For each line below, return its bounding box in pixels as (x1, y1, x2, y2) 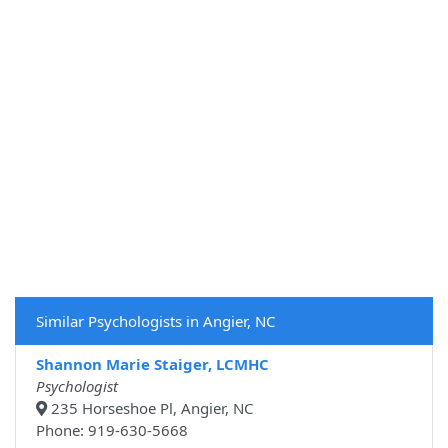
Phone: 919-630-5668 (36, 420, 188, 441)
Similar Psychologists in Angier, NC (36, 311, 275, 332)
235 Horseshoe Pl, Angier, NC (47, 398, 253, 419)
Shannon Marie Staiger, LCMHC (36, 354, 269, 375)
